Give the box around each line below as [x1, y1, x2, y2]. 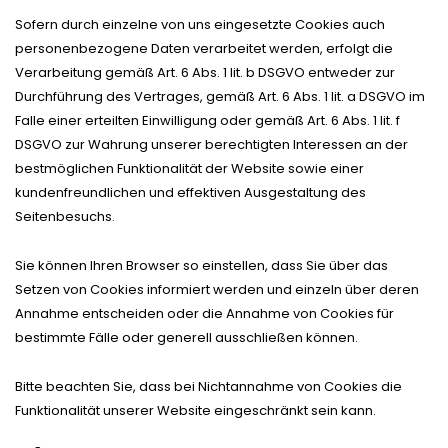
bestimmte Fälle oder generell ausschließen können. [15, 327, 358, 347]
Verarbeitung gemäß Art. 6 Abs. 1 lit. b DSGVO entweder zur [15, 62, 395, 82]
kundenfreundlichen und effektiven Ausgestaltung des [15, 182, 366, 202]
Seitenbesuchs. [15, 206, 115, 226]
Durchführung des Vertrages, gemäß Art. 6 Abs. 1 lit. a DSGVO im [15, 86, 425, 106]
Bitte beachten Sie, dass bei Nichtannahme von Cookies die [15, 376, 402, 396]
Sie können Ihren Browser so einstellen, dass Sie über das [15, 255, 388, 275]
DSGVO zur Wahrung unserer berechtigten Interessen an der [15, 134, 408, 154]
